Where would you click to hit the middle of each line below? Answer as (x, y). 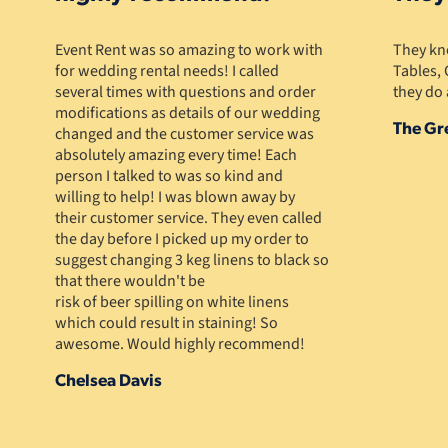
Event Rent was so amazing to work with (188, 50)
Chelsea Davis (108, 381)
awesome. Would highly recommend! (179, 344)
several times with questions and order (185, 92)
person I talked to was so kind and (168, 176)
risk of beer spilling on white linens (171, 302)
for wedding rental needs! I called (166, 71)
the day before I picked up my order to (181, 239)
